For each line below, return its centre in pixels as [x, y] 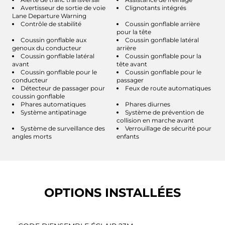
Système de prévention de [164, 112]
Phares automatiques [53, 104]
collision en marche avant [155, 120]
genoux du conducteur [47, 48]
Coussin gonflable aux [53, 40]
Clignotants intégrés [156, 8]
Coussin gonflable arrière [162, 24]
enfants [128, 136]
